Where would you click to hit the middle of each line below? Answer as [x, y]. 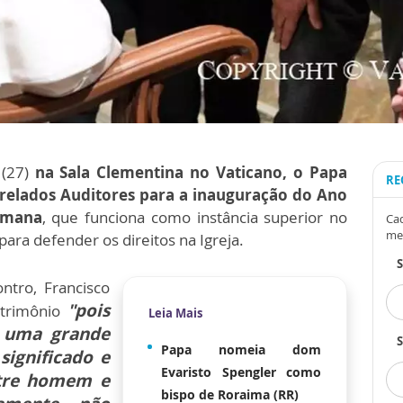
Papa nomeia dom [241, 350]
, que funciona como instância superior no [195, 218]
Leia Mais [175, 313]
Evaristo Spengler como [241, 372]
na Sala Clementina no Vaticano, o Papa [191, 173]
